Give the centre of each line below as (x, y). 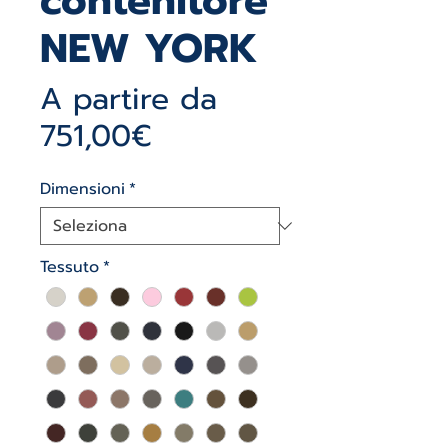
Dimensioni (82, 189)
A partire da (128, 99)
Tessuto (69, 267)
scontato (213, 172)
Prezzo (198, 135)
